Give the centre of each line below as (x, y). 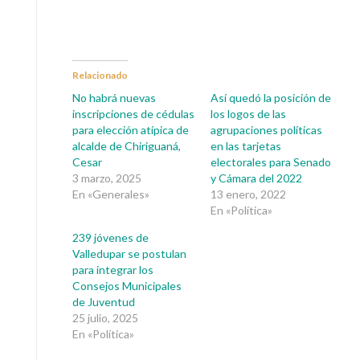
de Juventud (104, 301)
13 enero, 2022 (248, 194)
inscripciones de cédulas (133, 113)
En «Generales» (111, 194)
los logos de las (248, 113)
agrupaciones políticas (266, 129)
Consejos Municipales (127, 285)
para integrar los (113, 269)
